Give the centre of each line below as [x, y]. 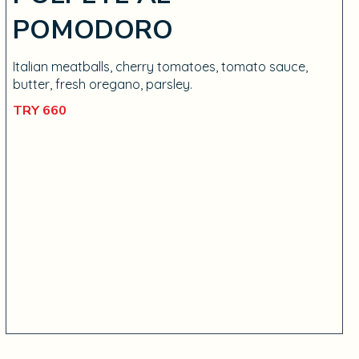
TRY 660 [39, 111]
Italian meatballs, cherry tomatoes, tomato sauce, [160, 67]
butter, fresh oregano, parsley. [102, 85]
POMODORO [93, 30]
